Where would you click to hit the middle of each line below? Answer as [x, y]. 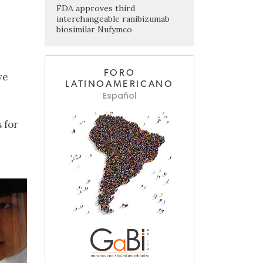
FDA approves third [96, 9]
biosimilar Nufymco [94, 30]
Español [119, 96]
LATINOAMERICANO [119, 84]
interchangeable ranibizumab [113, 19]
